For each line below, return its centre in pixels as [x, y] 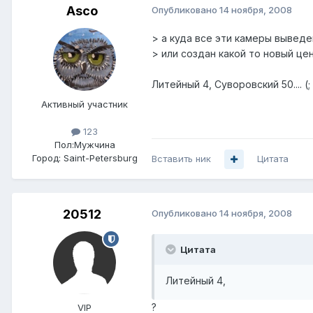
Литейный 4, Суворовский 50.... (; [231, 84]
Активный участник [85, 104]
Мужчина [94, 145]
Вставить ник [181, 159]
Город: [46, 158]
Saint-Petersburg [100, 158]
